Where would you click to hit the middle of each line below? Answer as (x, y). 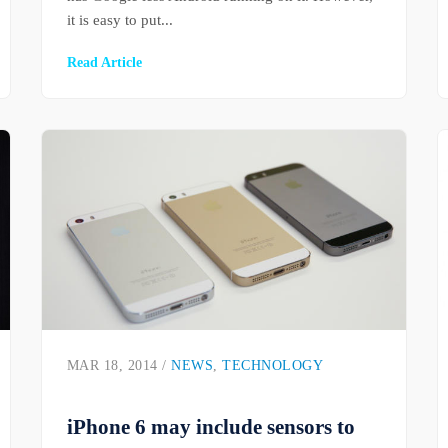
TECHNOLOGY (273, 366)
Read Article (104, 62)
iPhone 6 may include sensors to (210, 427)
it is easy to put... (119, 20)
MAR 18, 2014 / (119, 366)
